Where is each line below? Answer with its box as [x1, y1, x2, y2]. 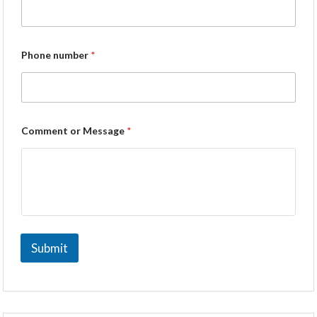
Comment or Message [21, 125, 127, 137]
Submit [31, 241, 68, 255]
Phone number [21, 49, 91, 61]
